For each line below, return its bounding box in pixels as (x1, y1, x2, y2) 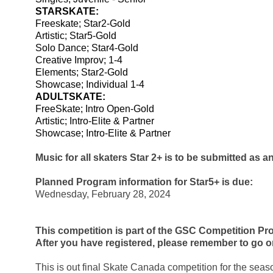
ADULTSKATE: (35, 91, 105, 102)
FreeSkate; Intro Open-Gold (35, 104, 154, 115)
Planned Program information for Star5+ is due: (35, 177, 253, 188)
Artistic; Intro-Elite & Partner (35, 116, 154, 127)
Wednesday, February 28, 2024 (35, 189, 171, 200)
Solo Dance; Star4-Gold (35, 43, 141, 54)
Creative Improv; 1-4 (35, 55, 122, 66)
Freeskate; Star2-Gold (35, 18, 133, 29)
